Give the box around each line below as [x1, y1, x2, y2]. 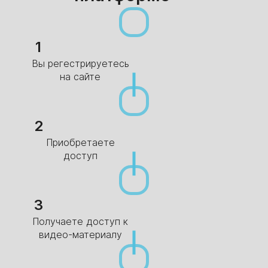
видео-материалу [38, 228, 122, 240]
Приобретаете [45, 136, 115, 148]
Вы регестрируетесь [31, 57, 129, 69]
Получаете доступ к [32, 215, 128, 227]
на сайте [60, 70, 100, 83]
